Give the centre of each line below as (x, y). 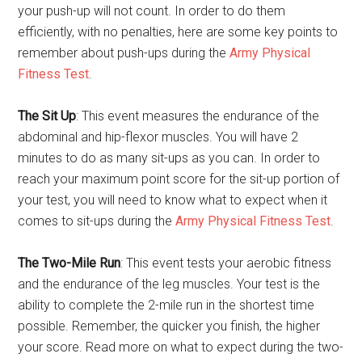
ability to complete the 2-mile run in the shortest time (166, 305)
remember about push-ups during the (124, 53)
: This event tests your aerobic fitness (226, 263)
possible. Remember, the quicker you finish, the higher (169, 326)
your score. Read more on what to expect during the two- (181, 347)
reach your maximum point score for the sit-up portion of (179, 179)
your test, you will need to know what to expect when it (173, 200)
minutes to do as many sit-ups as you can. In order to (169, 158)
